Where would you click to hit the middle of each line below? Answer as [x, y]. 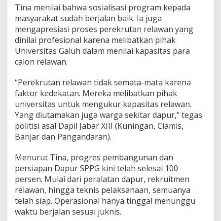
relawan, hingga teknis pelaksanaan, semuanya [103, 190]
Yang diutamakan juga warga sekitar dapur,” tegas [109, 115]
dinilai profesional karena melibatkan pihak [95, 40]
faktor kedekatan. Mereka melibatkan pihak [96, 93]
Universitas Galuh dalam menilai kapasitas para [102, 51]
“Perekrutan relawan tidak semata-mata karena [103, 82]
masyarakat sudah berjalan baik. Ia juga [88, 18]
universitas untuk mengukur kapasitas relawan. [103, 104]
